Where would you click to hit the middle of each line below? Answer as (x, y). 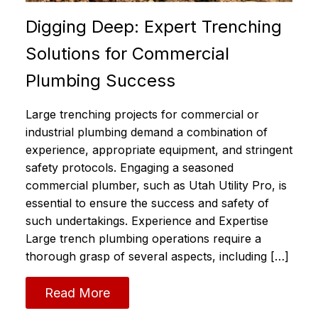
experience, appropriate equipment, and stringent (159, 150)
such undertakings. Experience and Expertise (147, 221)
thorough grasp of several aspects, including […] (157, 257)
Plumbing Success (100, 81)
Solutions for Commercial (127, 54)
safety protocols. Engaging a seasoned (130, 168)
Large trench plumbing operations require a (143, 239)
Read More (77, 292)
